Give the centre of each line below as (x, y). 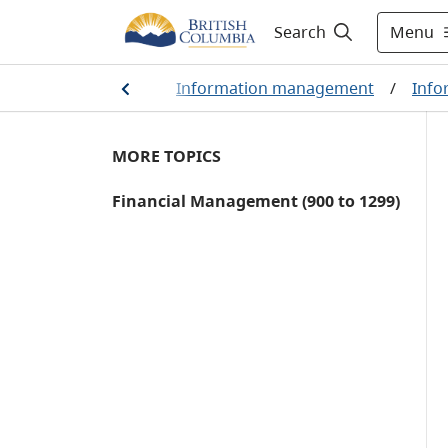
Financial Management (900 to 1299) (256, 201)
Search (299, 32)
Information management (275, 88)
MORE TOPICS (166, 156)
